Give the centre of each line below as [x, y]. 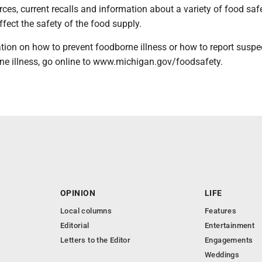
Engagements [229, 240]
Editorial [75, 225]
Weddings [222, 255]
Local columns [86, 211]
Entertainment [230, 225]
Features [221, 211]
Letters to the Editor [96, 240]
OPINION [78, 193]
